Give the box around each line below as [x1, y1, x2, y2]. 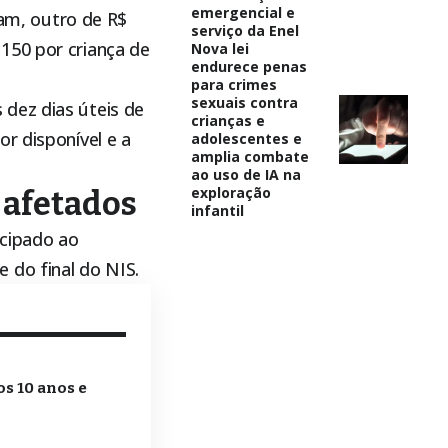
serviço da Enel [190, 20, 299, 40]
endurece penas [190, 56, 307, 76]
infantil [190, 200, 244, 220]
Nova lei [190, 38, 249, 58]
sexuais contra [190, 92, 298, 112]
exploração [190, 182, 271, 202]
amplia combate [190, 146, 309, 166]
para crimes [190, 74, 277, 94]
